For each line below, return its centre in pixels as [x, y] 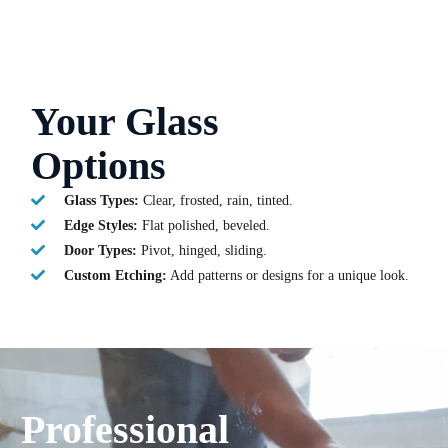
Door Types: [100, 250]
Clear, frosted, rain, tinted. [215, 200]
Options [99, 165]
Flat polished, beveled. [203, 225]
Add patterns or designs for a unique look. [287, 275]
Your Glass [125, 121]
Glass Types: [101, 200]
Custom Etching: [115, 275]
